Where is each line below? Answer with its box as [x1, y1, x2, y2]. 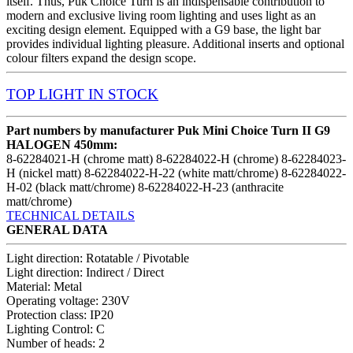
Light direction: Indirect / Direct [6, 265, 164, 279]
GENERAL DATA [6, 222, 108, 236]
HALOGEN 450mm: [6, 137, 117, 151]
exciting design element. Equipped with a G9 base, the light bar [6, 22, 321, 36]
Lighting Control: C [6, 321, 105, 336]
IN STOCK [88, 85, 158, 102]
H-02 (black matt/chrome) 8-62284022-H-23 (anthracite [6, 180, 284, 194]
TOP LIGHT [6, 85, 88, 102]
